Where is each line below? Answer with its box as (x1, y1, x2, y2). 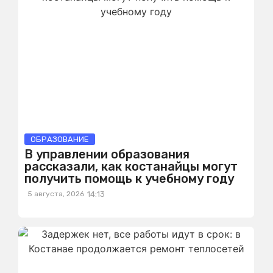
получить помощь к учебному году (24, 171, 234, 186)
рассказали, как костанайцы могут (24, 159, 238, 174)
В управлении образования (24, 147, 190, 161)
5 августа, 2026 (27, 190, 84, 198)
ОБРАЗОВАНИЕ (30, 135, 89, 144)
